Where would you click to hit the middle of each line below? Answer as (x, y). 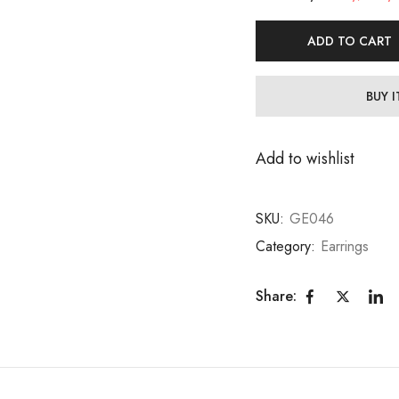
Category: (288, 246)
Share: (276, 297)
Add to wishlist (305, 158)
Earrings (345, 246)
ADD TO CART (349, 41)
